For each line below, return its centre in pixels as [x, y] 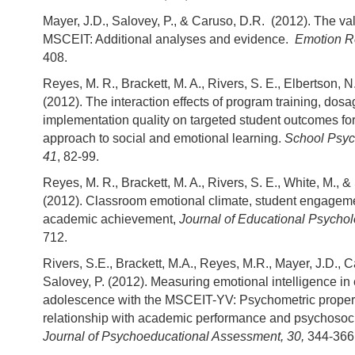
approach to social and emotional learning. [164, 138]
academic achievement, [111, 219]
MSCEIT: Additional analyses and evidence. [169, 39]
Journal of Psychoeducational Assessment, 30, [175, 336]
